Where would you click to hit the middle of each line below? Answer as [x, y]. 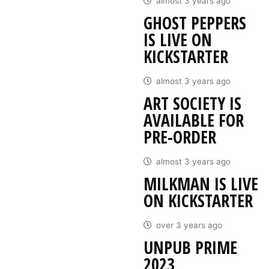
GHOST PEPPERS [195, 23]
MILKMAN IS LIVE [201, 183]
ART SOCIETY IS [192, 103]
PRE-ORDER [180, 137]
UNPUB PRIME [190, 247]
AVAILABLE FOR [194, 120]
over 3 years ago [189, 225]
